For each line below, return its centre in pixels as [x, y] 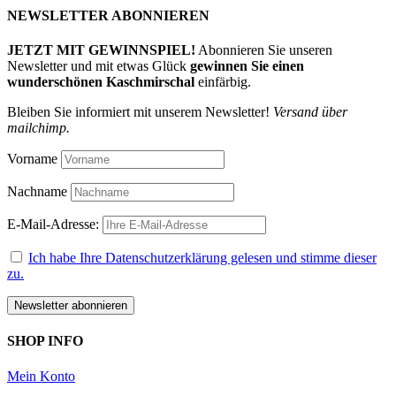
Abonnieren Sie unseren [264, 50]
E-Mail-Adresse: [55, 225]
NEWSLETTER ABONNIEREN [108, 15]
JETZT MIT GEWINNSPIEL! [101, 50]
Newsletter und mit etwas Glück [99, 66]
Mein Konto [41, 376]
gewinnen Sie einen [247, 66]
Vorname [32, 159]
